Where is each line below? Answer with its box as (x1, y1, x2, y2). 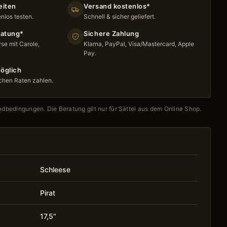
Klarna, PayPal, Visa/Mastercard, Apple (84, 40, 195, 48)
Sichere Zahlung (84, 29, 139, 37)
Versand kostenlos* (84, 2, 150, 10)
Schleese (40, 165, 71, 174)
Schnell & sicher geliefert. (84, 12, 156, 20)
